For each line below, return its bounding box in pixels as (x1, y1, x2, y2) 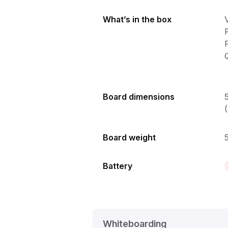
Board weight (103, 132, 156, 142)
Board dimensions (103, 91, 175, 102)
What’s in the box (103, 14, 172, 24)
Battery (103, 160, 132, 171)
